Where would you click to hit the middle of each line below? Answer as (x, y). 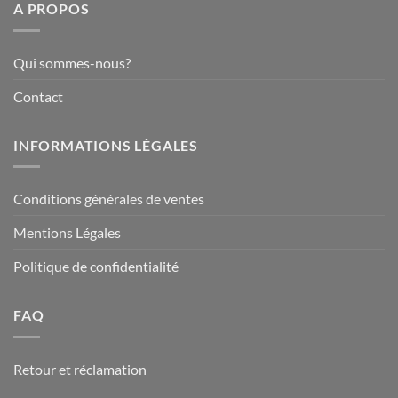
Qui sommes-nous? (72, 62)
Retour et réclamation (80, 369)
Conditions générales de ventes (109, 199)
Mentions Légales (67, 233)
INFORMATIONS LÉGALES (106, 145)
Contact (38, 96)
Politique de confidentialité (96, 267)
